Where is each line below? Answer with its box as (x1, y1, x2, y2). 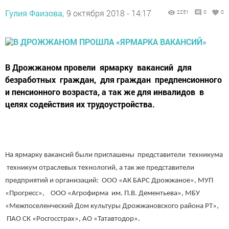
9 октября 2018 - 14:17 (66, 8, 151, 19)
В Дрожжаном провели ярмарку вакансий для (5, 62, 192, 73)
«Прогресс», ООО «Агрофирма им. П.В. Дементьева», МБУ (5, 189, 200, 197)
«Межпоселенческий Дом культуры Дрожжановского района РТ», (5, 202, 219, 210)
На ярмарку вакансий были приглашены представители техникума (5, 151, 223, 159)
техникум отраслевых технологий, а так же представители (5, 164, 194, 172)
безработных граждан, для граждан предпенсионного (5, 74, 222, 85)
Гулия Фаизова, (5, 8, 64, 19)
